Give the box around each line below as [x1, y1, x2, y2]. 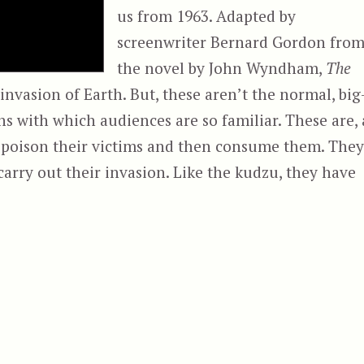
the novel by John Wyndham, [117, 57, 327, 78]
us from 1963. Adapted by [117, 5, 297, 26]
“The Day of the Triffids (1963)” [11, 186, 235, 207]
